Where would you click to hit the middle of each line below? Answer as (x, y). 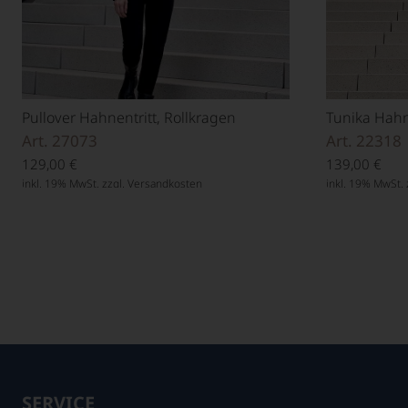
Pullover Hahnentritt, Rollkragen (129, 118)
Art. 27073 (60, 141)
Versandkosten (165, 184)
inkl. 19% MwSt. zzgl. (75, 184)
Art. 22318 (364, 141)
